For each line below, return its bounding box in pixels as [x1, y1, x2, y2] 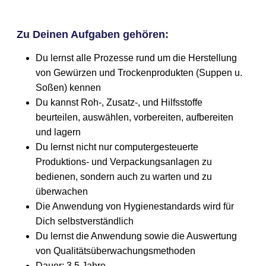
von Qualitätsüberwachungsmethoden [36, 246, 196, 256]
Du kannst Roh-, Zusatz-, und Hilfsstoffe [36, 97, 203, 108]
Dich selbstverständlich [36, 216, 134, 227]
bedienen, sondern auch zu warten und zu [36, 172, 213, 182]
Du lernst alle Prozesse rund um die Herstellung [36, 53, 237, 64]
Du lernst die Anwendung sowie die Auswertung [36, 231, 237, 242]
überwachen [36, 186, 88, 197]
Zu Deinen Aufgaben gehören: [17, 28, 169, 41]
